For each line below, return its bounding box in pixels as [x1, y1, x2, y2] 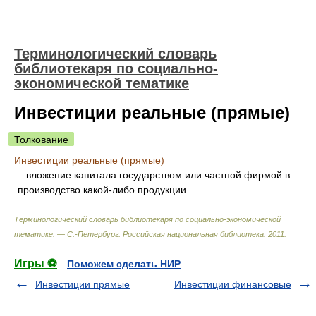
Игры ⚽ [14, 257, 57, 269]
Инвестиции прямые [35, 279, 130, 290]
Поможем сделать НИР [67, 258, 181, 269]
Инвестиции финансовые [174, 279, 291, 290]
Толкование [14, 134, 68, 145]
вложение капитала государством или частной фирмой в [18, 169, 290, 181]
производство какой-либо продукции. [18, 184, 189, 195]
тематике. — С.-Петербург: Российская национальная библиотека [14, 230, 264, 238]
